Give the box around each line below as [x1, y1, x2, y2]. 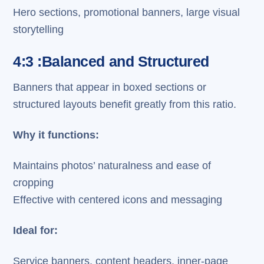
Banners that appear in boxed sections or [13, 81, 207, 94]
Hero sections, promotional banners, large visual [13, 6, 240, 18]
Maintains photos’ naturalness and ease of [13, 159, 212, 171]
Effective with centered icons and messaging [13, 193, 223, 206]
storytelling [13, 23, 64, 35]
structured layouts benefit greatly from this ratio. [13, 98, 237, 111]
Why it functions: [13, 128, 100, 141]
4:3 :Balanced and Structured [13, 53, 209, 70]
